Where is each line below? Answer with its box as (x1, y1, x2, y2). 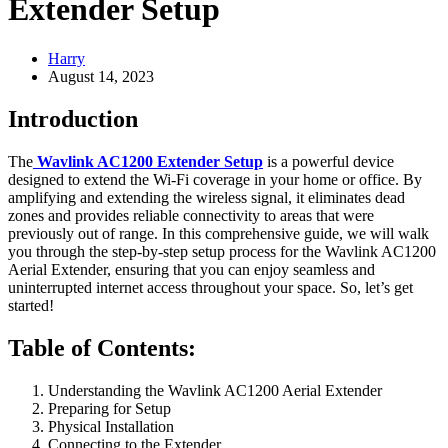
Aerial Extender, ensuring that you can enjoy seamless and (8, 260, 375, 278)
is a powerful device (263, 152, 394, 170)
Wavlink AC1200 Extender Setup (37, 152, 263, 170)
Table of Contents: (8, 334, 196, 361)
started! (8, 296, 54, 314)
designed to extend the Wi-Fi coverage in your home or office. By (8, 170, 422, 188)
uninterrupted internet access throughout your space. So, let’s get (8, 278, 413, 296)
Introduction (8, 105, 144, 132)
